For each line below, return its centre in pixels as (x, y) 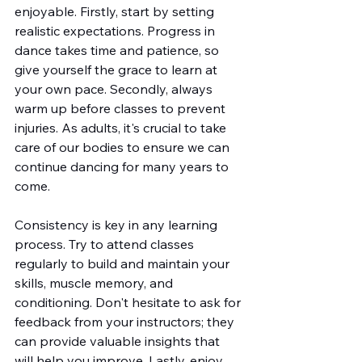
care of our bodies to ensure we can (124, 147)
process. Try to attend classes (106, 244)
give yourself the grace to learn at (118, 69)
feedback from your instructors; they (126, 322)
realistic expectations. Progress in (116, 31)
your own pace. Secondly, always (115, 89)
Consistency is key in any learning (118, 225)
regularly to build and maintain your (124, 263)
